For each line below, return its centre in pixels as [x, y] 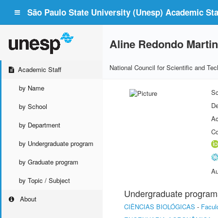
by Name [32, 88]
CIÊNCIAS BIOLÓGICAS [160, 207]
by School [33, 106]
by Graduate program [49, 162]
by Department [40, 125]
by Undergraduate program [56, 143]
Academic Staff [40, 69]
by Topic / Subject [45, 180]
